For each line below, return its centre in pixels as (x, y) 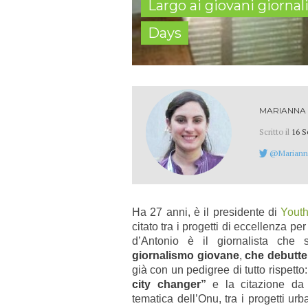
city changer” (169, 284)
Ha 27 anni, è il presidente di (207, 212)
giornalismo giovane (186, 255)
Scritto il (275, 131)
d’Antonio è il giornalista (200, 241)
